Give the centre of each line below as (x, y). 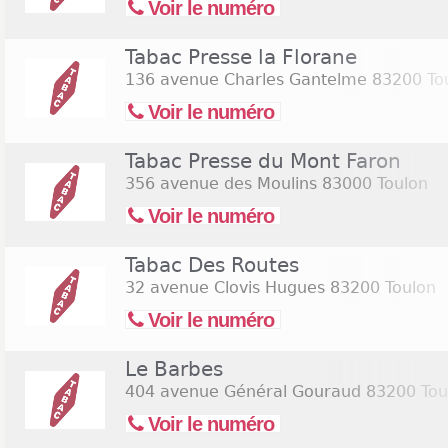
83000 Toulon (372, 183)
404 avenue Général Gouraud (243, 391)
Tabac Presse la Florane (241, 57)
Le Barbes (174, 369)
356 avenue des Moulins (221, 183)
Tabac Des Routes (212, 265)
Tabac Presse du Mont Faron (263, 161)
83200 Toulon (380, 287)
